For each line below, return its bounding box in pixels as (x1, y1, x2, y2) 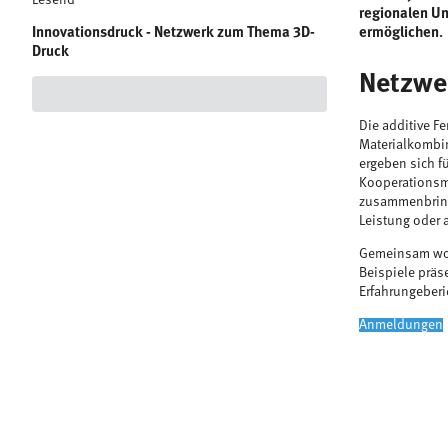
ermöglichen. (359, 25, 443, 41)
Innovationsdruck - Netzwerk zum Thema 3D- (32, 25, 315, 41)
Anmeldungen (359, 317, 443, 332)
